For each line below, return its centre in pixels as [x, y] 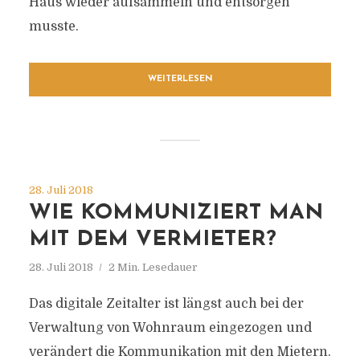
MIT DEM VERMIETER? [152, 240]
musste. [53, 27]
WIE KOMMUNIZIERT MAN [176, 213]
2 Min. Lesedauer [153, 267]
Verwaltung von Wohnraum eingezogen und [170, 328]
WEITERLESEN [180, 79]
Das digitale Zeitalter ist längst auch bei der [166, 304]
